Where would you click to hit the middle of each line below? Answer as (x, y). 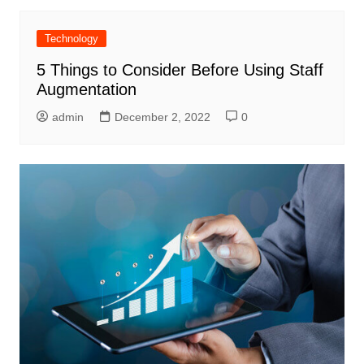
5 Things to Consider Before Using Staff (180, 70)
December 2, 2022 (162, 117)
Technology (71, 39)
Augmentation (86, 90)
